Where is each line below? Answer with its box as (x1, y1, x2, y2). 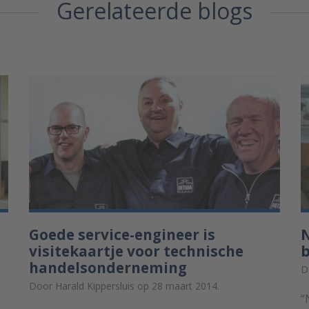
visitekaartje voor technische (28, 241, 243, 261)
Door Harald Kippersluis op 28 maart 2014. (28, 279, 219, 292)
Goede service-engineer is (28, 224, 215, 244)
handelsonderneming (28, 257, 187, 277)
